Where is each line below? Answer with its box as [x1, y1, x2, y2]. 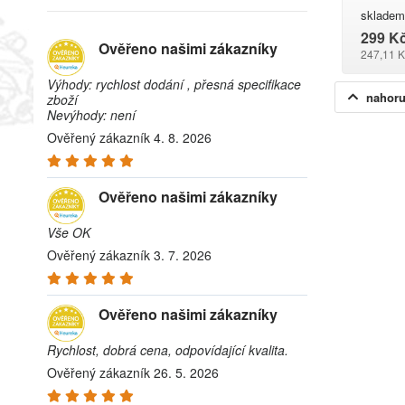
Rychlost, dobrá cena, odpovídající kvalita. [47, 341, 288, 359]
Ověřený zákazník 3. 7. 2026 [47, 246, 212, 264]
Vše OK [47, 223, 90, 241]
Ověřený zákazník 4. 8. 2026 [47, 128, 212, 146]
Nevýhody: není [47, 106, 136, 124]
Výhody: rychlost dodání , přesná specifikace [47, 75, 301, 93]
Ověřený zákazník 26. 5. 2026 [47, 363, 219, 381]
